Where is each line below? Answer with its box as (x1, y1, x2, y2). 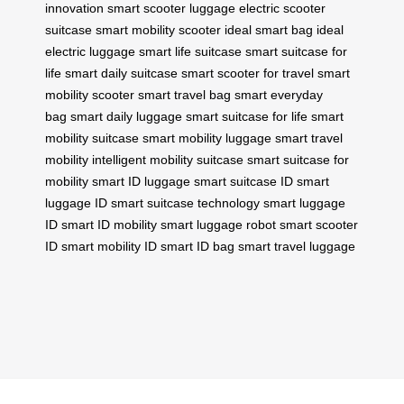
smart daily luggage (70, 109, 182, 124)
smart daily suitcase (65, 66, 178, 81)
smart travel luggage (238, 239, 355, 254)
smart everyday (234, 87, 323, 103)
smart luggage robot (161, 217, 276, 233)
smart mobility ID (61, 239, 157, 254)
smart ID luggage (92, 174, 190, 189)
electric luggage (45, 44, 135, 60)
